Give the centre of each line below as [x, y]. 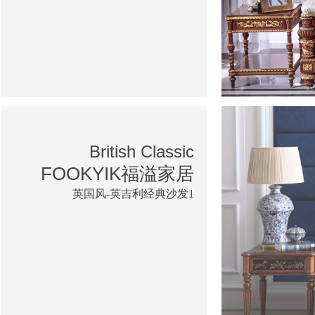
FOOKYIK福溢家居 [117, 173]
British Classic [142, 151]
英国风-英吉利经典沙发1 [133, 193]
